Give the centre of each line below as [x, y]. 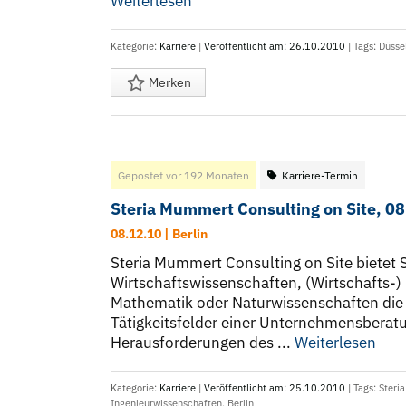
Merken [169, 83]
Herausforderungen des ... [203, 343]
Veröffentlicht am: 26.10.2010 [275, 47]
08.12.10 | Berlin [159, 234]
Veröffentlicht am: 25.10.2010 [275, 388]
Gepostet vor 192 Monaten [184, 176]
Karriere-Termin [320, 176]
